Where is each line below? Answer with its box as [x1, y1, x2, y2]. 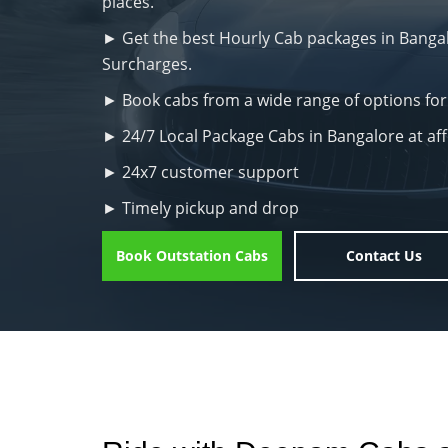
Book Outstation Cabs [116, 246, 268, 265]
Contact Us [346, 246, 422, 265]
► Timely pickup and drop [102, 197, 299, 219]
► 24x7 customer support [102, 161, 299, 183]
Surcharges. [102, 53, 192, 75]
